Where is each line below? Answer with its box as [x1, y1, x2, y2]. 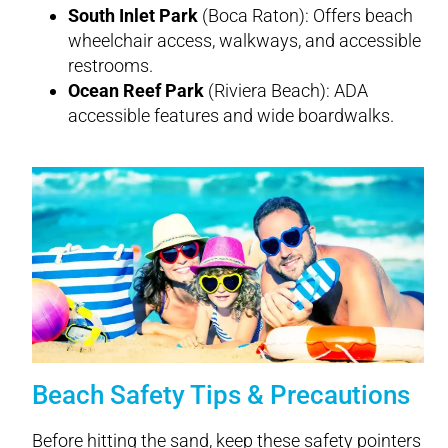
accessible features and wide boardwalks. [68, 104, 394, 126]
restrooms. [68, 54, 153, 76]
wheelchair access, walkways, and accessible [68, 29, 421, 51]
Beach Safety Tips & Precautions [32, 379, 410, 410]
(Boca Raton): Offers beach [198, 4, 413, 26]
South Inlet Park [68, 4, 198, 26]
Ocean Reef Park [68, 79, 204, 101]
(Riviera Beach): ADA [204, 79, 368, 101]
